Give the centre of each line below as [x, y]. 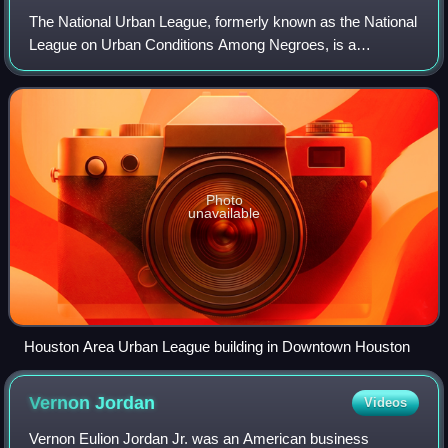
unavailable [224, 212]
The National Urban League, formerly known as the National [223, 21]
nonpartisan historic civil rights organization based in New [215, 67]
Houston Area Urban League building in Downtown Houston [217, 346]
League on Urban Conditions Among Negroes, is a [193, 44]
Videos [385, 402]
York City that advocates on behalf [141, 90]
